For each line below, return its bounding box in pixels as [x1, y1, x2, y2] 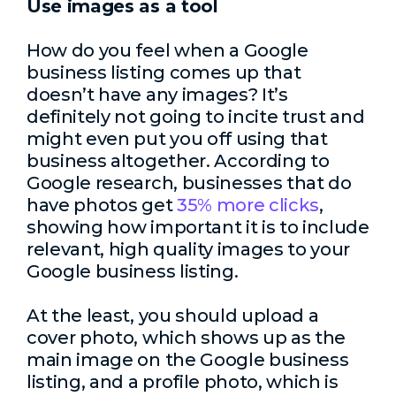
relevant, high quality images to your [27, 239, 351, 260]
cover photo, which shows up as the [27, 327, 346, 348]
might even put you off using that [27, 128, 328, 149]
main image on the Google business [27, 349, 349, 370]
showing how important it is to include [27, 217, 369, 238]
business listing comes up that [27, 62, 301, 83]
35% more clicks [176, 194, 320, 216]
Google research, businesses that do [27, 172, 352, 194]
